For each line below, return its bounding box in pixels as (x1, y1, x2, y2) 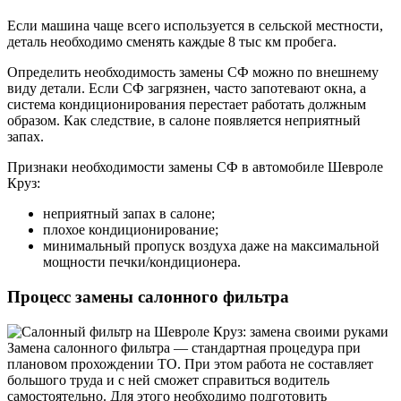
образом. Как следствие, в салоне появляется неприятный (7, 113, 361, 129)
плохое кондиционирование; (43, 222, 218, 238)
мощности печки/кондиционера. (43, 254, 241, 270)
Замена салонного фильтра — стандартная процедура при (7, 339, 361, 355)
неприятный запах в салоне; (43, 206, 215, 222)
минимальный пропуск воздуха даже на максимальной (43, 238, 380, 254)
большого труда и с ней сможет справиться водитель (7, 371, 329, 388)
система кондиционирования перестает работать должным (7, 97, 366, 113)
